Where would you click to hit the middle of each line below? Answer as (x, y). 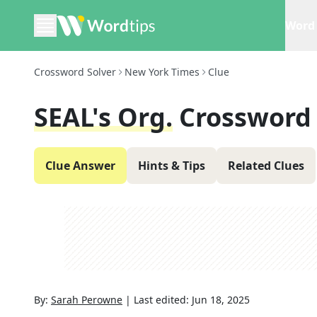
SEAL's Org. (103, 117)
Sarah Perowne (87, 300)
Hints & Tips (172, 166)
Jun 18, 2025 (221, 300)
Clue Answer (80, 166)
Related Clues (266, 166)
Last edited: (163, 300)
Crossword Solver (75, 72)
